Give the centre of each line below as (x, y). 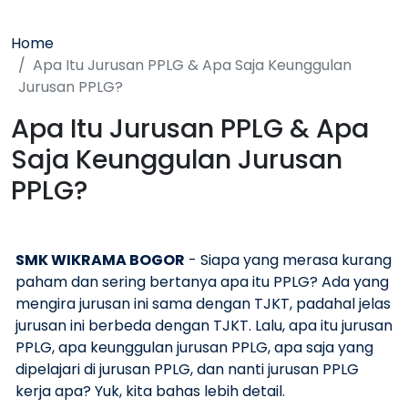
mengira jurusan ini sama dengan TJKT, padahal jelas (203, 304)
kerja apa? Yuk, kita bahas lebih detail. (150, 392)
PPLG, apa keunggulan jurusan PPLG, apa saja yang (194, 348)
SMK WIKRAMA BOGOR (100, 260)
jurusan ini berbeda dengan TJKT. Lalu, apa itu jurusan (204, 326)
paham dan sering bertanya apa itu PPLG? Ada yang (202, 282)
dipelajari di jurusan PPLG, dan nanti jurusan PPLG (187, 370)
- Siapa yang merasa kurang (288, 260)
